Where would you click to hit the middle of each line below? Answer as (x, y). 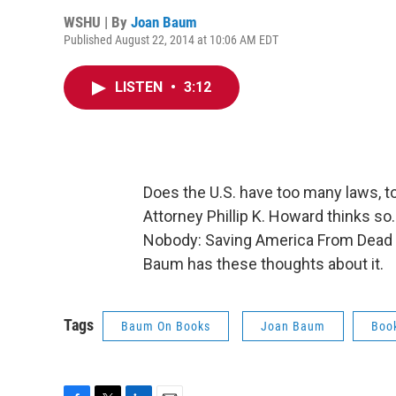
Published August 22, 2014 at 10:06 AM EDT (171, 40)
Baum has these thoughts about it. (263, 264)
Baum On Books (166, 326)
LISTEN (141, 87)
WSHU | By (97, 22)
